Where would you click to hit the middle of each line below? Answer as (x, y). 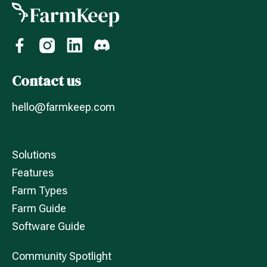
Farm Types (40, 190)
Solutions (34, 154)
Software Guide (49, 226)
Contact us (46, 80)
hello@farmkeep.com (63, 107)
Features (33, 172)
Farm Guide (39, 208)
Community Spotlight (62, 256)
